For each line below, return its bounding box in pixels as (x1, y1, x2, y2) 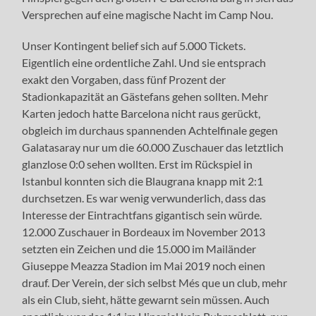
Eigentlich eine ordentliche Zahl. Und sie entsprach (22, 55, 267, 69)
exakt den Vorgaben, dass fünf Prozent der (22, 72, 226, 86)
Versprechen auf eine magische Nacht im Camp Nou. (22, 7, 274, 21)
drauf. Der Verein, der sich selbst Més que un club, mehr (22, 275, 288, 289)
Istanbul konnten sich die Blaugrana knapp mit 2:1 (22, 174, 264, 188)
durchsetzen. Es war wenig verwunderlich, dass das (22, 190, 267, 205)
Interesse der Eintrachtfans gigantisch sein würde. (22, 207, 262, 221)
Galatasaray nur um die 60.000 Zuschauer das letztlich (22, 140, 284, 154)
